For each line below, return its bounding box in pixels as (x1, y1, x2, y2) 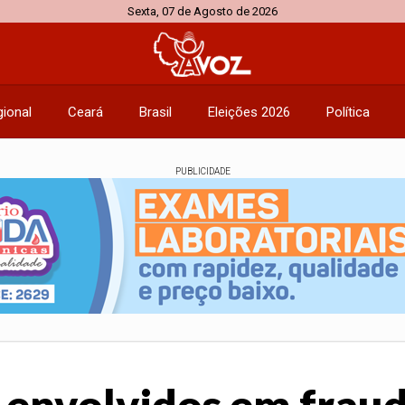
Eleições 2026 (208, 104, 290, 120)
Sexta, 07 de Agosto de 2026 (127, 5, 278, 18)
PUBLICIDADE (174, 166, 231, 176)
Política (326, 104, 370, 120)
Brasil (139, 104, 172, 120)
